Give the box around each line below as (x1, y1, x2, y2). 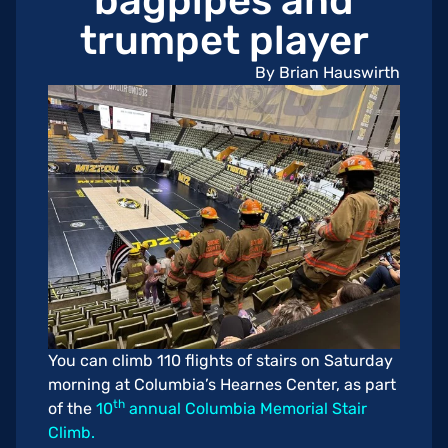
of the (48, 398, 96, 418)
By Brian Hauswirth (255, 62, 400, 82)
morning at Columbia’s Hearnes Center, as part (48, 374, 396, 394)
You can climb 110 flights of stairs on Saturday (48, 350, 393, 370)
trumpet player (79, 16, 369, 64)
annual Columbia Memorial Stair (125, 398, 367, 418)
